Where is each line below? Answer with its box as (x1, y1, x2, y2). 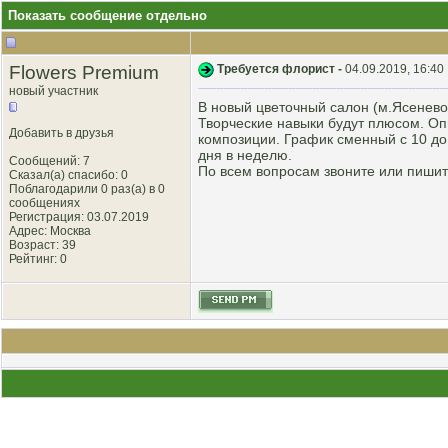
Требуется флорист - (217, 62, 345, 77)
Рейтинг (9, 252, 54, 266)
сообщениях (9, 196, 80, 210)
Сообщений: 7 (9, 154, 90, 168)
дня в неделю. (198, 147, 292, 163)
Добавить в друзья (9, 126, 114, 140)
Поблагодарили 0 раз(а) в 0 (9, 182, 165, 196)
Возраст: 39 (9, 238, 76, 252)
